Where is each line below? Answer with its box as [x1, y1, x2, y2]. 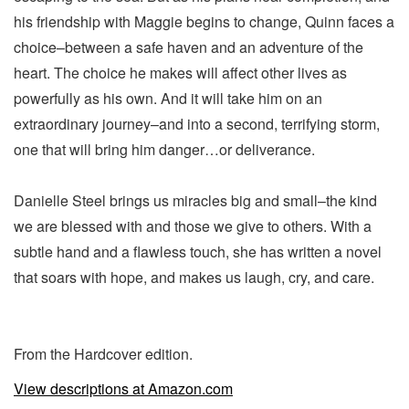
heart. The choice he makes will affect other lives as [14, 61, 347, 83]
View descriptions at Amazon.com [14, 377, 233, 399]
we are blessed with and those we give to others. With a [14, 215, 372, 236]
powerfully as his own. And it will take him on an [14, 87, 322, 109]
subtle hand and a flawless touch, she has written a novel [14, 240, 382, 262]
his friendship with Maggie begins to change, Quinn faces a [14, 10, 394, 32]
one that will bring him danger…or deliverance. [14, 138, 315, 160]
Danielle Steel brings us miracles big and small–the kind [14, 189, 377, 211]
